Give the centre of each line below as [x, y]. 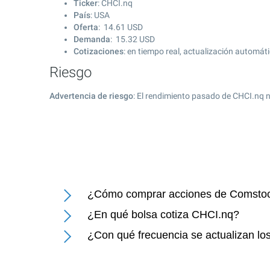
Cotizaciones [99, 51]
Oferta [86, 27]
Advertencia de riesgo [91, 96]
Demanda [92, 39]
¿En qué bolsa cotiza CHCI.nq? [163, 215]
